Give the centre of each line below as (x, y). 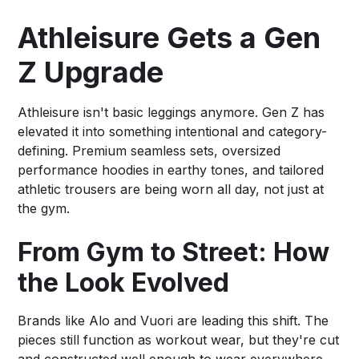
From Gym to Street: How (174, 252)
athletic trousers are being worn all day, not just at (171, 189)
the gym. (44, 208)
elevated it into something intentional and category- (173, 131)
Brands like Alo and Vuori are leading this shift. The (173, 320)
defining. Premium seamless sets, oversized (149, 150)
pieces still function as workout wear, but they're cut (179, 339)
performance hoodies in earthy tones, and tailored (171, 169)
